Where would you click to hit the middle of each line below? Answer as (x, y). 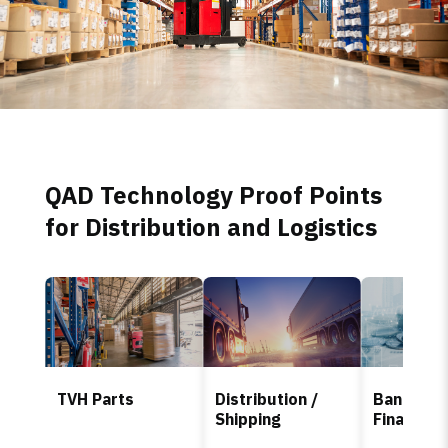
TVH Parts (95, 398)
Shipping (247, 418)
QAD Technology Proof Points (213, 194)
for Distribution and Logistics (210, 226)
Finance (402, 418)
